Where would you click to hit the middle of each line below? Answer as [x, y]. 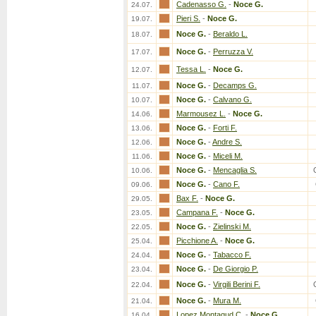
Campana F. [197, 212]
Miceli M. [228, 156]
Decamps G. [235, 85]
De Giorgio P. [236, 269]
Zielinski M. [232, 226]
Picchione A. [197, 241]
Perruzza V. [233, 51]
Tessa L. [191, 69]
